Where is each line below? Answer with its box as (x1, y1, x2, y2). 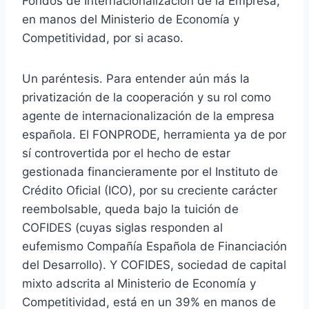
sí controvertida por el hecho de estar (22, 146, 230, 160)
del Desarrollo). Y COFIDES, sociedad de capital (22, 257, 286, 272)
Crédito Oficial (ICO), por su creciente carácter (22, 183, 277, 197)
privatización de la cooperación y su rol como (22, 90, 271, 104)
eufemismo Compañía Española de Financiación (22, 239, 287, 253)
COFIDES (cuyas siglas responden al (22, 220, 223, 235)
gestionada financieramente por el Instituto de (22, 164, 278, 179)
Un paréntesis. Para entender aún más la (22, 71, 250, 86)
